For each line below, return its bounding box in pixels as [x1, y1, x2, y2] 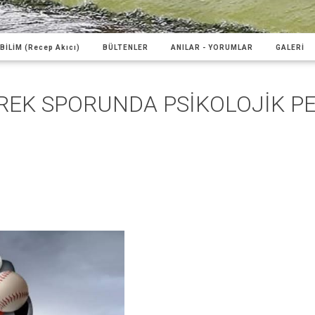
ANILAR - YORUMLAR [171, 43, 253, 51]
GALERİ [276, 43, 304, 51]
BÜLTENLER [103, 43, 148, 51]
